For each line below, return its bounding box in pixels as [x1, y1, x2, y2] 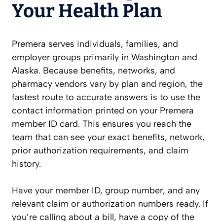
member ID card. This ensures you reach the [12, 118, 191, 130]
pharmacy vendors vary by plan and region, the [12, 78, 203, 90]
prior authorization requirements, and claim [12, 145, 188, 156]
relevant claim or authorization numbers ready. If [12, 198, 208, 210]
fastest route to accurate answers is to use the [12, 92, 200, 103]
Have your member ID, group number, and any [12, 185, 200, 196]
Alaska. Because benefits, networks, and [12, 65, 175, 76]
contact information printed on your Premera [12, 105, 194, 116]
